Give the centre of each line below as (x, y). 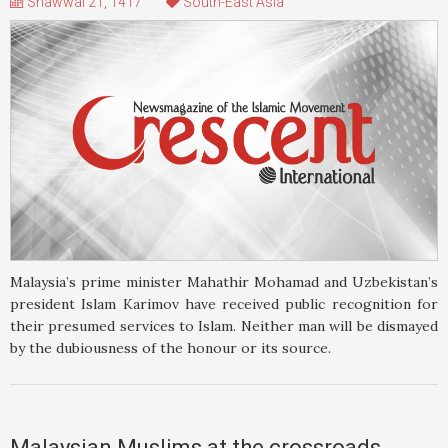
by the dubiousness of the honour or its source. (170, 348)
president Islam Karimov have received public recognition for (224, 304)
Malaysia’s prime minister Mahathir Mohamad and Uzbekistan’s (224, 282)
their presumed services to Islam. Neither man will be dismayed (224, 326)
